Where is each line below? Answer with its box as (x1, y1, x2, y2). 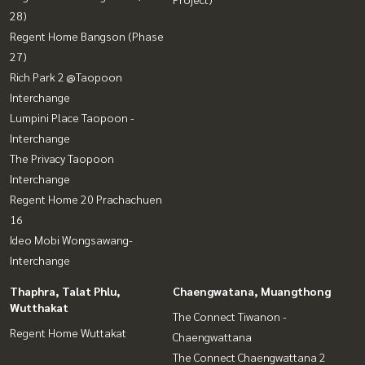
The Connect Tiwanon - (173, 308, 287, 323)
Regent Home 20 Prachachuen (10, 191, 162, 206)
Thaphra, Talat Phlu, (10, 283, 121, 298)
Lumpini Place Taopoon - (10, 109, 134, 125)
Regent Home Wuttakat (10, 324, 126, 340)
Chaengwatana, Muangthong (173, 283, 331, 298)
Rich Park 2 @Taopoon (10, 68, 122, 84)
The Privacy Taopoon (10, 150, 114, 165)
